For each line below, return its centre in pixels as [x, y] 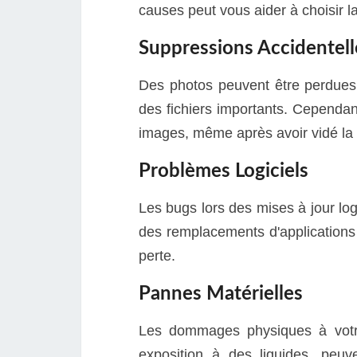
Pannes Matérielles [221, 294]
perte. [157, 255]
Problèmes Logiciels [224, 171]
